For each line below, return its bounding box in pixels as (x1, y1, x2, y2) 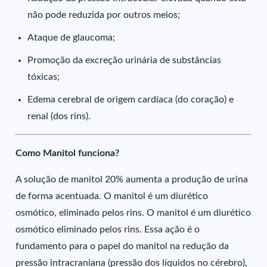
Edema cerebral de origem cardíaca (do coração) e (27, 95, 234, 104)
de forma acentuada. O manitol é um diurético (15, 191, 209, 201)
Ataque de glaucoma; (27, 33, 116, 42)
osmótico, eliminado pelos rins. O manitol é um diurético (15, 208, 252, 218)
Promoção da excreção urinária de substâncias (27, 55, 222, 65)
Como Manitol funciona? (15, 148, 120, 158)
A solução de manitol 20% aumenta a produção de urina (15, 175, 249, 184)
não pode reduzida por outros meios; (27, 10, 181, 20)
